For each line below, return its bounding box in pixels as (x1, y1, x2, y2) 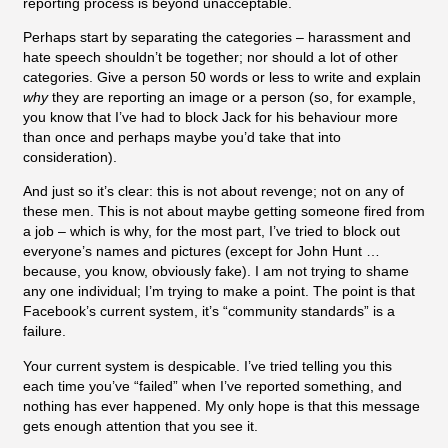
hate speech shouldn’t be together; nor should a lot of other (23, 49, 398, 66)
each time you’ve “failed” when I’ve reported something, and (23, 377, 402, 394)
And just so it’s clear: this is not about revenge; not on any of (23, 183, 404, 200)
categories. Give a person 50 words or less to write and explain (23, 69, 421, 86)
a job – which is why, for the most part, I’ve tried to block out (23, 223, 400, 240)
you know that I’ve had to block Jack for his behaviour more (23, 109, 398, 126)
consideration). (23, 149, 117, 166)
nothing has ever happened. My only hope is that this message (23, 397, 420, 414)
